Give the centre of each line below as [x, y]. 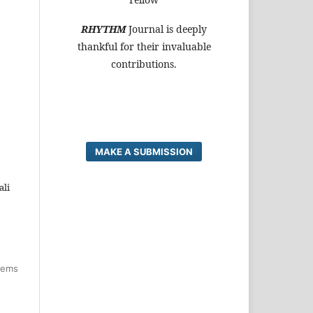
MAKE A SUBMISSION [144, 151]
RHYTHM [103, 29]
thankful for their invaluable [144, 46]
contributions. [144, 64]
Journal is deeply [168, 29]
